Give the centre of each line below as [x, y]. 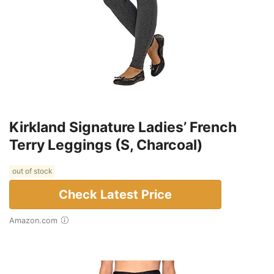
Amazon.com [36, 220]
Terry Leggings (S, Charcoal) [106, 145]
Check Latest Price [115, 194]
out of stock [32, 171]
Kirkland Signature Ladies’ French [123, 127]
